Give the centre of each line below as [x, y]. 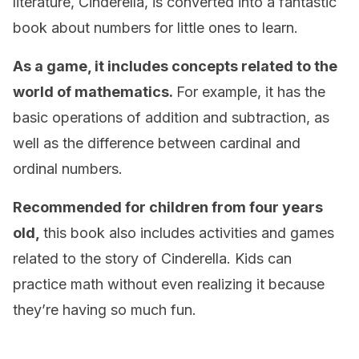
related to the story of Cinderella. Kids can [152, 258]
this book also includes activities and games [189, 233]
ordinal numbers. [68, 169]
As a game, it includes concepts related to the [175, 66]
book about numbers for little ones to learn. [155, 28]
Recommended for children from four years [168, 207]
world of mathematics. [95, 92]
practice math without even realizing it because [169, 284]
